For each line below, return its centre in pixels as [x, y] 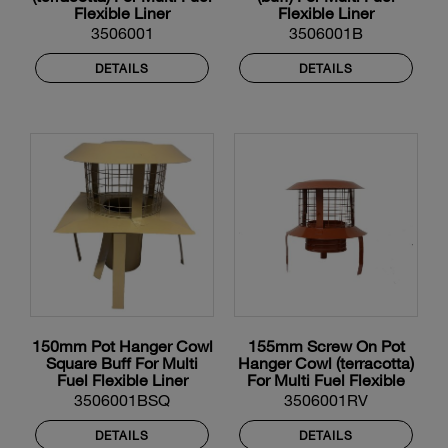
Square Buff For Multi [122, 363]
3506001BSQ [122, 400]
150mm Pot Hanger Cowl [122, 346]
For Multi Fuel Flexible [326, 380]
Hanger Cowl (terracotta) [326, 363]
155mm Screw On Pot [326, 346]
